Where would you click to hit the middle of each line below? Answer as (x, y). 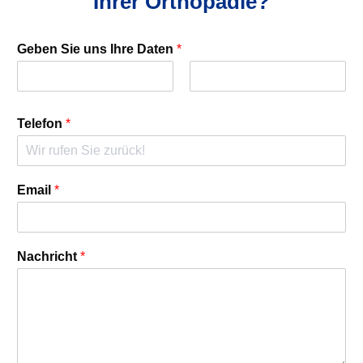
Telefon (41, 124)
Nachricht (49, 257)
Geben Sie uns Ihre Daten (97, 49)
